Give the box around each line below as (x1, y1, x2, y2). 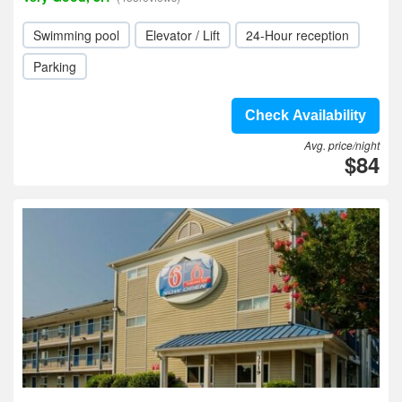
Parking (33, 57, 76, 75)
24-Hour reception (246, 26, 349, 44)
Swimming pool (33, 26, 119, 44)
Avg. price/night (304, 137, 380, 153)
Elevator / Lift (145, 26, 220, 44)
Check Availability (245, 108, 366, 123)
